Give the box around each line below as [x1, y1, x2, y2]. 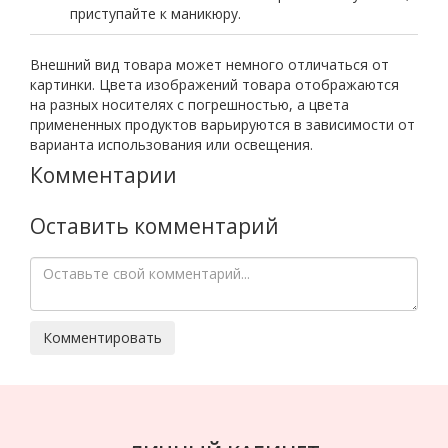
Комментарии [30, 161, 177, 189]
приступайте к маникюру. [70, 4, 241, 23]
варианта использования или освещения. [30, 135, 313, 154]
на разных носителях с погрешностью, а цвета [30, 95, 349, 114]
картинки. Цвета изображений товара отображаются [30, 75, 399, 94]
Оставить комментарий [30, 212, 279, 240]
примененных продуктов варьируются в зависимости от [30, 115, 415, 134]
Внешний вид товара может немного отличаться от [30, 55, 389, 74]
